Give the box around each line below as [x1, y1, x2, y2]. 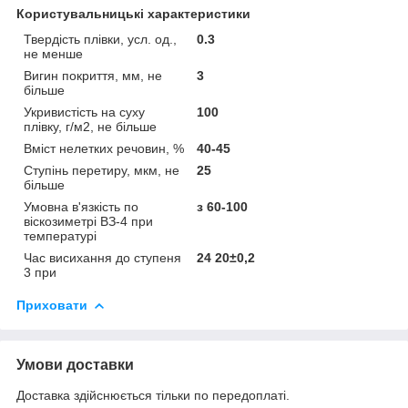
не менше [24, 46, 83, 61]
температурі [24, 228, 97, 243]
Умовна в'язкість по [24, 199, 138, 214]
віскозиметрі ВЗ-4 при [24, 213, 153, 229]
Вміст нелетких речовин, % [24, 140, 184, 156]
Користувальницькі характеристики [16, 5, 250, 21]
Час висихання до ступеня [24, 250, 181, 265]
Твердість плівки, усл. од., [24, 31, 177, 46]
